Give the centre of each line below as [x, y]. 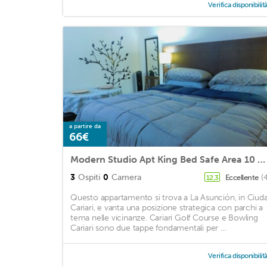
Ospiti [89, 178]
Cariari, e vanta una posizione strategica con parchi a [167, 208]
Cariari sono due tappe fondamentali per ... [148, 228]
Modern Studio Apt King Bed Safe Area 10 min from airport [261, 160]
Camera [126, 178]
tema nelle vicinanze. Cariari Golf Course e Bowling [164, 218]
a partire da [85, 127]
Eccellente [243, 178]
